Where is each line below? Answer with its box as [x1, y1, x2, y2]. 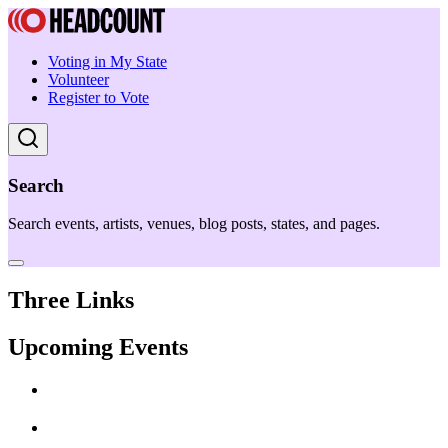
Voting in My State [48, 53, 167, 70]
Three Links [8, 287, 134, 314]
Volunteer [48, 71, 109, 88]
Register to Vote [48, 89, 149, 106]
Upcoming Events [8, 334, 188, 361]
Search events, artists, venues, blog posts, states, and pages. [8, 215, 380, 233]
